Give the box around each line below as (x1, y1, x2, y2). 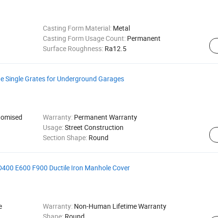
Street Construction (64, 123, 124, 132)
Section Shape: (42, 133, 89, 142)
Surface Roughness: (42, 44, 105, 53)
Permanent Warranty (73, 112, 137, 122)
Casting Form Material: (42, 23, 113, 33)
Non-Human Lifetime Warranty (73, 201, 166, 211)
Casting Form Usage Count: (42, 34, 127, 43)
